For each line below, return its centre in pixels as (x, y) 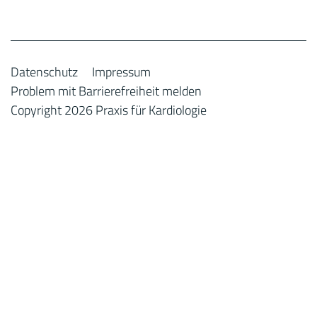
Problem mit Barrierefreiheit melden (106, 91)
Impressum (121, 72)
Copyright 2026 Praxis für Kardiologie (109, 110)
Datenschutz (44, 72)
